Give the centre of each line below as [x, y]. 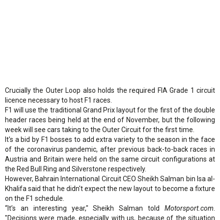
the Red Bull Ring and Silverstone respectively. [76, 169]
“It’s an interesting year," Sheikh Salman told [85, 208]
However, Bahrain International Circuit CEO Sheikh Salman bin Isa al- [110, 179]
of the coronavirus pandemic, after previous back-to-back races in [110, 149]
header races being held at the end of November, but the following [110, 120]
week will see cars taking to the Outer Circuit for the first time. [100, 129]
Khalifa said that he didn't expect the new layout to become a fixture [110, 188]
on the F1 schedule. [35, 198]
